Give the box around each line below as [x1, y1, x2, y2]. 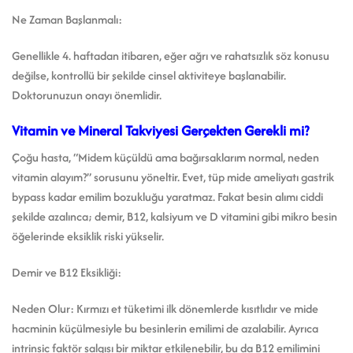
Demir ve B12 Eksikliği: [12, 263, 121, 281]
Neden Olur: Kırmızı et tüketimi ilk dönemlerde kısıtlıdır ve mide [12, 299, 318, 317]
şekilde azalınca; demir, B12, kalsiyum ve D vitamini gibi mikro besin [12, 208, 337, 225]
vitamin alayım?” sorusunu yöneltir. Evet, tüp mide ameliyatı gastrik [12, 169, 334, 186]
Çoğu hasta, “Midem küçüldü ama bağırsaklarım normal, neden [12, 149, 319, 166]
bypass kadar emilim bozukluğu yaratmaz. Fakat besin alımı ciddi [12, 188, 323, 206]
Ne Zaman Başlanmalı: [12, 10, 122, 28]
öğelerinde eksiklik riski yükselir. [12, 228, 164, 245]
